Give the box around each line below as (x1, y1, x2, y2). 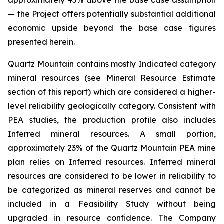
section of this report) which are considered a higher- (8, 87, 216, 97)
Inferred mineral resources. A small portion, (8, 129, 216, 139)
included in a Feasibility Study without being (8, 199, 216, 209)
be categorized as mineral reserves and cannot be (8, 185, 216, 195)
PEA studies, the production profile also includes (8, 115, 216, 125)
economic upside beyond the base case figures (8, 23, 216, 33)
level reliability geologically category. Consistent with (8, 101, 216, 111)
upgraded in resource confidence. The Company (8, 213, 216, 223)
